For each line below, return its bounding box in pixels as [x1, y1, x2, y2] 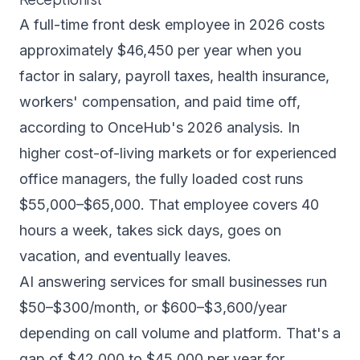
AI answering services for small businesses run [19, 273, 327, 290]
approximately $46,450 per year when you [19, 42, 301, 59]
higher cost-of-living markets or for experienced [19, 145, 337, 162]
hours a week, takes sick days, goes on [19, 222, 281, 239]
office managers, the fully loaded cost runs [19, 170, 303, 187]
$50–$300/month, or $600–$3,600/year [19, 299, 287, 316]
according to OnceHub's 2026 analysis [19, 119, 280, 136]
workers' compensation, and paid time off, [19, 93, 301, 110]
